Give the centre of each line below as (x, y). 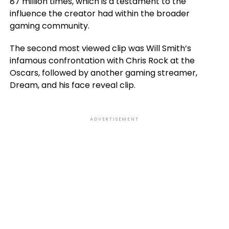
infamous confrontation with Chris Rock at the (102, 61)
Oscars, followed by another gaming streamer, (103, 73)
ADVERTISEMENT (114, 119)
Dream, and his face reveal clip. (72, 85)
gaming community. (49, 26)
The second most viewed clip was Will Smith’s (100, 48)
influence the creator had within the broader (99, 14)
